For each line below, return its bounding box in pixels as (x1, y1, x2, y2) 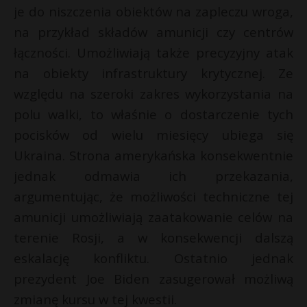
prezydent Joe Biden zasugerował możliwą (14, 270, 293, 288)
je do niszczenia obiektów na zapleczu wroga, (14, 3, 293, 21)
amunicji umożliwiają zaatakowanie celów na (14, 208, 293, 226)
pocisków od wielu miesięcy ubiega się (14, 126, 293, 144)
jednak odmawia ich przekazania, (14, 167, 293, 185)
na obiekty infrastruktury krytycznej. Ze (14, 64, 293, 82)
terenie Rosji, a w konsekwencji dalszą (14, 229, 293, 247)
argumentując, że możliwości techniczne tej (14, 188, 293, 206)
